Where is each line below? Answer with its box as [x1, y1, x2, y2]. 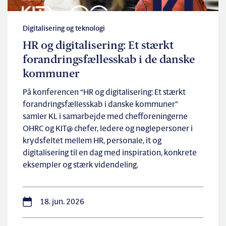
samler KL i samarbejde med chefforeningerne [23, 113, 188, 121]
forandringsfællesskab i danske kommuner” [23, 101, 178, 109]
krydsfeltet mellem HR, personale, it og [23, 137, 161, 145]
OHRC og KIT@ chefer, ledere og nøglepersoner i [23, 125, 193, 133]
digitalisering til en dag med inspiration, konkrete [23, 149, 197, 157]
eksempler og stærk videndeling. [23, 161, 138, 169]
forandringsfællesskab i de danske [23, 54, 195, 66]
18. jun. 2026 [40, 198, 84, 206]
